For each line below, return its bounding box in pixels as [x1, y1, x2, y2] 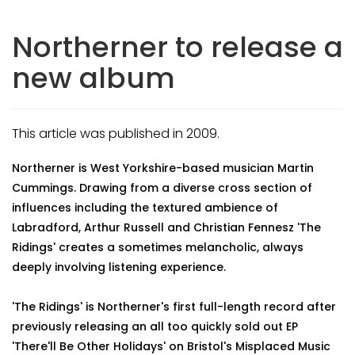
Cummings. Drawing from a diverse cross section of [12, 180, 312, 196]
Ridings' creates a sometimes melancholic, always [12, 239, 303, 255]
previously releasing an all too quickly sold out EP [12, 319, 298, 334]
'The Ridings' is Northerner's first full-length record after [12, 299, 336, 315]
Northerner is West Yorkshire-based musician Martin [12, 160, 314, 176]
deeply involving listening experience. [12, 259, 226, 275]
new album [12, 58, 175, 98]
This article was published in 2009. [12, 124, 219, 143]
